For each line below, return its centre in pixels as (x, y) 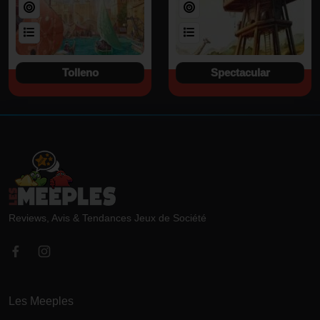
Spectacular (240, 72)
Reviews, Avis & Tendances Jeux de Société (107, 217)
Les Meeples (41, 301)
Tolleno (80, 72)
